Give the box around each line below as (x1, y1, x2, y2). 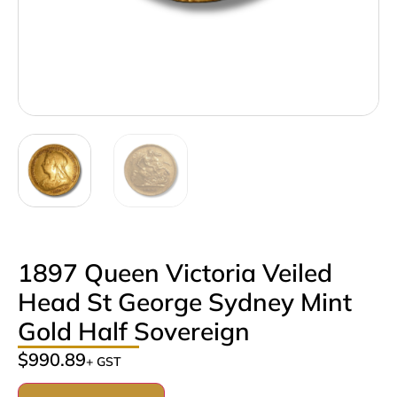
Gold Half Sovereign (18, 315, 250, 346)
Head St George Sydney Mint (18, 285, 352, 317)
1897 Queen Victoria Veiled (18, 256, 332, 288)
